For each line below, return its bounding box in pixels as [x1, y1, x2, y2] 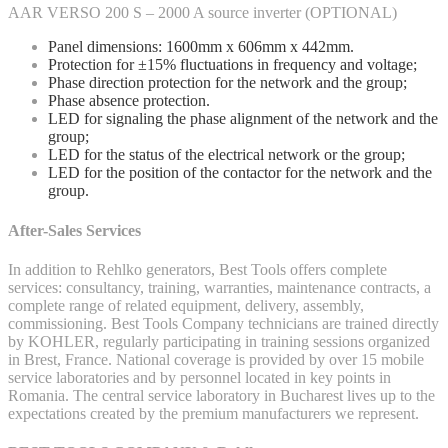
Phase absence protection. [48, 92, 210, 110]
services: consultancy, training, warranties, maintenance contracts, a [8, 278, 431, 296]
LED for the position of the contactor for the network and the [48, 164, 432, 182]
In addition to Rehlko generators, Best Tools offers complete [8, 260, 387, 278]
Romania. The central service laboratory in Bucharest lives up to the [8, 386, 435, 404]
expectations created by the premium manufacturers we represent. [8, 404, 419, 422]
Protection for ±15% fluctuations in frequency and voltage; [48, 56, 417, 74]
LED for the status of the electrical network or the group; [48, 146, 405, 164]
